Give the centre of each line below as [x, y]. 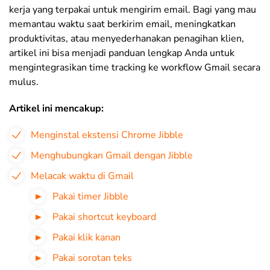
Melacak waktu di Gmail [82, 176]
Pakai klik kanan [86, 237]
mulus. [24, 82]
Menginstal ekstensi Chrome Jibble [107, 135]
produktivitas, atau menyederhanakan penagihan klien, [127, 39]
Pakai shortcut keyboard [104, 217]
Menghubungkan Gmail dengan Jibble [112, 155]
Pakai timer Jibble [90, 196]
